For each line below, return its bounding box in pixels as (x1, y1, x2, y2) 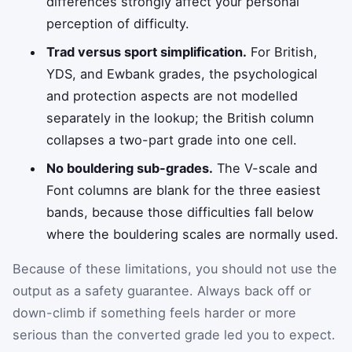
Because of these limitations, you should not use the (13, 260, 337, 277)
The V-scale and (213, 159, 318, 176)
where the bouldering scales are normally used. (46, 225, 339, 242)
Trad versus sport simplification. (46, 43, 247, 60)
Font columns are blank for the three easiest (46, 181, 321, 198)
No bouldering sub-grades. (46, 159, 214, 176)
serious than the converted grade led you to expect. (13, 326, 335, 343)
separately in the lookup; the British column (46, 109, 315, 126)
